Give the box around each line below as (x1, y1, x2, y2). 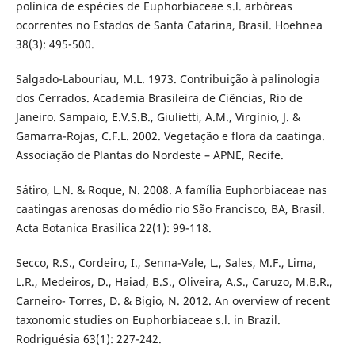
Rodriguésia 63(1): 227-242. (15, 331, 162, 347)
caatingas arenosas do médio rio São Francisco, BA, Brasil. (15, 201, 325, 217)
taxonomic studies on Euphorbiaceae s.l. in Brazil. (15, 312, 281, 328)
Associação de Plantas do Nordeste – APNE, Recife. (15, 147, 284, 163)
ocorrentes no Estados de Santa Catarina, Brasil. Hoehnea (15, 17, 323, 33)
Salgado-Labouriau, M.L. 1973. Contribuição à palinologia (15, 71, 320, 87)
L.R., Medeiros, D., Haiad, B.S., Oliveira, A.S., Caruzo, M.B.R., (15, 274, 333, 290)
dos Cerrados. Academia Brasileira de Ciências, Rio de (15, 90, 303, 106)
